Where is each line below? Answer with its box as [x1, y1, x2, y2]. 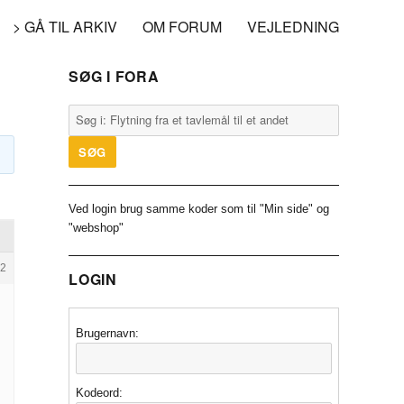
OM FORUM [142, 15, 222, 37]
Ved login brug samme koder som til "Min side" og [69, 202, 329, 216]
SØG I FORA [69, 65, 160, 87]
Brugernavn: [76, 326, 139, 340]
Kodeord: [76, 385, 123, 399]
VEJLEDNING [247, 15, 339, 37]
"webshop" [69, 221, 124, 235]
